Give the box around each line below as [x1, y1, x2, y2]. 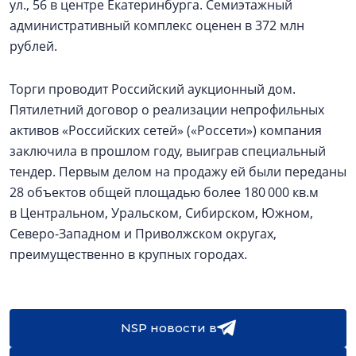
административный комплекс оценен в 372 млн [10, 17, 304, 34]
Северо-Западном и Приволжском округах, [10, 225, 277, 242]
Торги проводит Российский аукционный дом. [10, 80, 296, 98]
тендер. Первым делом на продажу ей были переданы [10, 163, 346, 180]
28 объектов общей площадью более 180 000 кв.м [10, 184, 319, 201]
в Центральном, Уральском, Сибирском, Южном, [10, 204, 313, 222]
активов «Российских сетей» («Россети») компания [10, 122, 322, 139]
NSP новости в [120, 320, 217, 335]
